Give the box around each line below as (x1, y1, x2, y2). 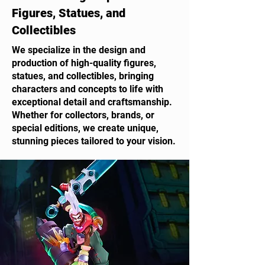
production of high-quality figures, (12, 57, 156, 69)
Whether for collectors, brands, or (12, 109, 154, 121)
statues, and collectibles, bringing (12, 70, 154, 82)
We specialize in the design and (12, 44, 146, 56)
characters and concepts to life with (12, 83, 163, 95)
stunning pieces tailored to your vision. (12, 135, 176, 147)
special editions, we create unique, (12, 122, 159, 134)
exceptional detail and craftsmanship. (12, 96, 172, 108)
